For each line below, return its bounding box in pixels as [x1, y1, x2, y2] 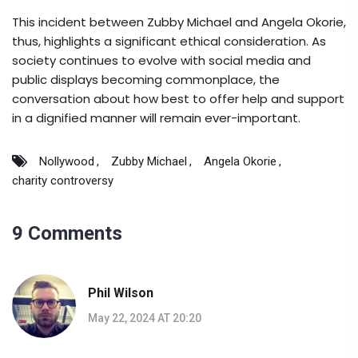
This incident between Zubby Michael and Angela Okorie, [12, 14, 346, 31]
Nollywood [39, 154, 94, 169]
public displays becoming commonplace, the [12, 71, 280, 89]
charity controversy [12, 173, 113, 189]
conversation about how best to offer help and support [12, 90, 344, 108]
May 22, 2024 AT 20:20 [88, 311, 201, 324]
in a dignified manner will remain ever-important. [12, 109, 300, 127]
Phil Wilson [88, 284, 153, 300]
